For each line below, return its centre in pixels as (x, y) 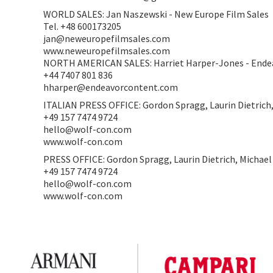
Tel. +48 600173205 (83, 26)
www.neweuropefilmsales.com (107, 51)
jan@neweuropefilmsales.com (107, 38)
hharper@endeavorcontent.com (111, 87)
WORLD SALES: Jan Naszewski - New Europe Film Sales (156, 14)
